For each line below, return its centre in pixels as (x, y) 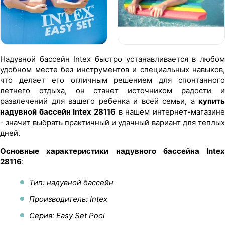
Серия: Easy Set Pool (67, 215)
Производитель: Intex (68, 199)
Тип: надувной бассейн (71, 182)
